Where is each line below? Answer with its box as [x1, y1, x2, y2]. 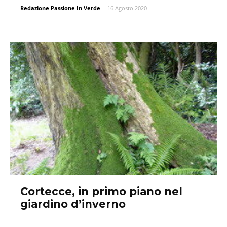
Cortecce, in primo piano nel [20, 184, 182, 198]
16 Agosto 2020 [107, 4, 147, 12]
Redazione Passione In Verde [20, 4, 100, 12]
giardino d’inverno [20, 197, 126, 210]
